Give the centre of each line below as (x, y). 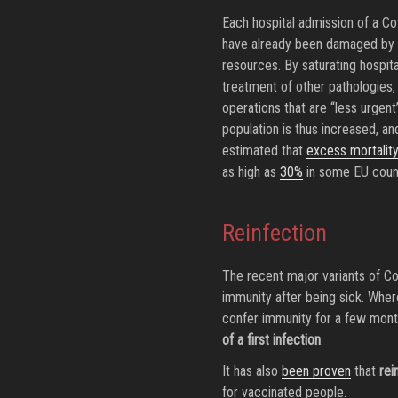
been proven (316, 371)
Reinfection (274, 232)
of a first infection (271, 340)
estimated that (264, 151)
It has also (251, 371)
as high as (251, 172)
